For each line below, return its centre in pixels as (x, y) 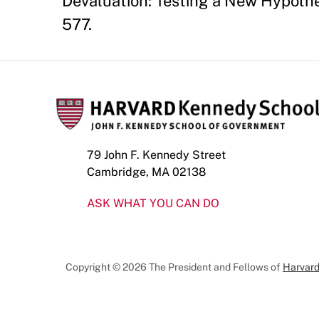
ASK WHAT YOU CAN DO (153, 204)
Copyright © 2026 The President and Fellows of (174, 267)
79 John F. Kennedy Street (156, 155)
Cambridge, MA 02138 (146, 172)
